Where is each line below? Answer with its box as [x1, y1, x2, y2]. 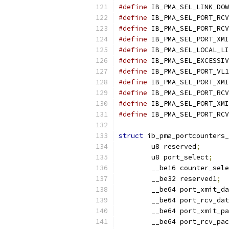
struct [119, 131, 143, 140]
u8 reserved [151, 142, 196, 151]
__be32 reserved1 [151, 174, 217, 183]
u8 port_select [151, 153, 209, 162]
